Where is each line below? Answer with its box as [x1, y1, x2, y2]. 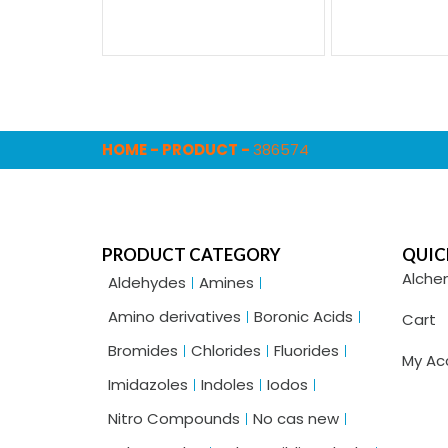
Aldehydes [108, 272, 186, 294]
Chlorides [191, 340, 261, 362]
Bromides [108, 340, 178, 362]
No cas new [253, 408, 339, 430]
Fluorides [274, 340, 339, 362]
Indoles [201, 374, 254, 396]
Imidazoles [108, 374, 188, 396]
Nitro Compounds [108, 408, 240, 430]
